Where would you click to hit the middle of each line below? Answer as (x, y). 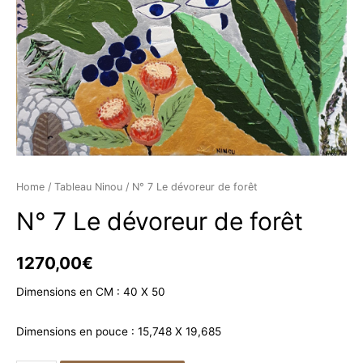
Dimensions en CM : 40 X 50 (91, 291)
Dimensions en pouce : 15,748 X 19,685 (119, 331)
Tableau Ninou (88, 186)
